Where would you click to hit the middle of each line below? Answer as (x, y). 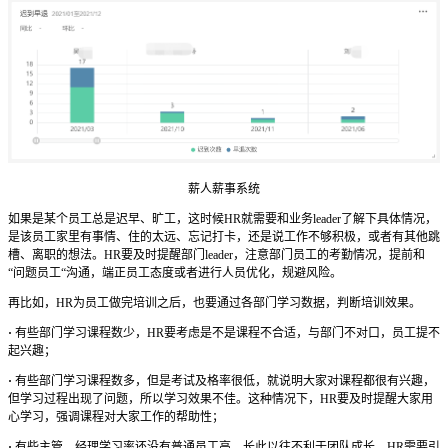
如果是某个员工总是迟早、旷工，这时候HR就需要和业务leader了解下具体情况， (222, 219)
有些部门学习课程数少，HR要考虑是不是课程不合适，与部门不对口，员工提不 (227, 333)
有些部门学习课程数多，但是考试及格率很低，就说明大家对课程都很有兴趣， (225, 381)
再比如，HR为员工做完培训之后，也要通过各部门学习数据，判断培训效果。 (214, 303)
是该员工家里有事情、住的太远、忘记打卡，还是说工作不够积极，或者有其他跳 (224, 237)
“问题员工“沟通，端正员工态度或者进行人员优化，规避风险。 (175, 273)
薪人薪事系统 (224, 189)
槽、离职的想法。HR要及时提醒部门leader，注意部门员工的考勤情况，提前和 (216, 255)
